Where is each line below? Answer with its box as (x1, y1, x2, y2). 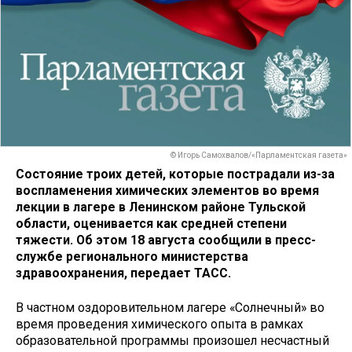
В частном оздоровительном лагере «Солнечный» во (16, 300, 324, 316)
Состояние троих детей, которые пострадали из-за (16, 166, 335, 181)
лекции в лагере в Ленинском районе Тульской (16, 199, 306, 214)
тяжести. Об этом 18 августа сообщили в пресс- (16, 232, 316, 247)
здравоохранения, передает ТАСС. (16, 265, 231, 280)
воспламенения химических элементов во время (16, 182, 319, 198)
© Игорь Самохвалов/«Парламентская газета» (170, 151, 347, 160)
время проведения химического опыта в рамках (16, 317, 303, 332)
